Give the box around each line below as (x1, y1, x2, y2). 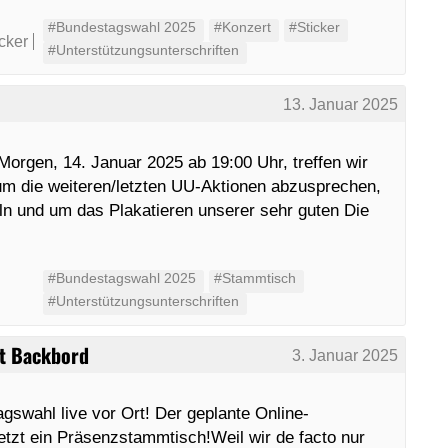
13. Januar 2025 (283, 95, 399, 113)
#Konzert (213, 19, 271, 35)
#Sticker (288, 19, 340, 35)
